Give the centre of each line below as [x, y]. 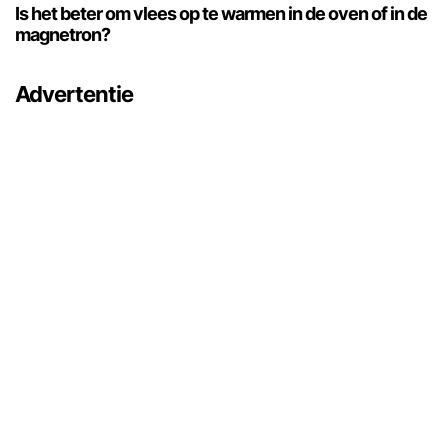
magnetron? [62, 35]
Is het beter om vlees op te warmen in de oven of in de [221, 14]
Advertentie [74, 94]
